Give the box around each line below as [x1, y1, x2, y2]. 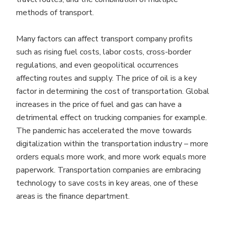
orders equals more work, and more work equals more [16, 151, 206, 162]
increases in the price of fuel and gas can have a [16, 98, 182, 110]
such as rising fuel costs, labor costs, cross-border [16, 46, 191, 58]
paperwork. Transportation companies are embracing [16, 164, 201, 176]
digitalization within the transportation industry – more [16, 138, 208, 149]
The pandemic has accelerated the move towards [16, 125, 192, 136]
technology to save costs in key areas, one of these [16, 177, 198, 189]
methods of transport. [16, 7, 94, 19]
